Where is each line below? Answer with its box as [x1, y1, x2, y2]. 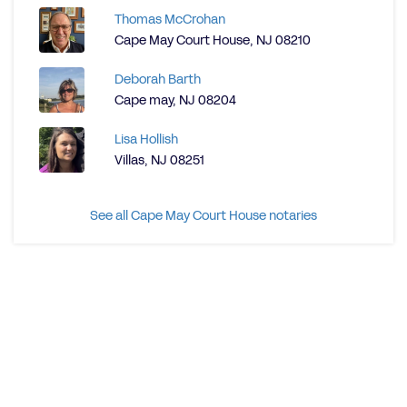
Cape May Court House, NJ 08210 [114, 32, 311, 49]
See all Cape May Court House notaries [90, 207, 317, 224]
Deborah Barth [114, 71, 201, 88]
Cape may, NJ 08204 [114, 92, 236, 109]
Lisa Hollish [114, 131, 178, 148]
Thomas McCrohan [114, 11, 225, 28]
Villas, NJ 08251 [114, 152, 204, 169]
